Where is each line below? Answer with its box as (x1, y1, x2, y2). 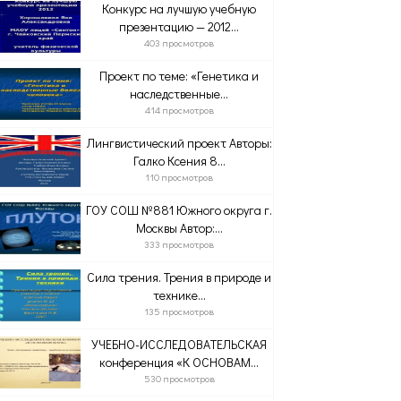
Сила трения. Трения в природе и (87, 269, 272, 286)
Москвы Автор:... (135, 219, 223, 236)
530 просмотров (143, 371, 215, 385)
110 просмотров (145, 170, 214, 183)
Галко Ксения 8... (132, 152, 226, 169)
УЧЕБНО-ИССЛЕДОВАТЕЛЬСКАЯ (91, 336, 268, 353)
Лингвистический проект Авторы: (86, 134, 272, 151)
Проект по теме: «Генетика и (99, 67, 260, 84)
